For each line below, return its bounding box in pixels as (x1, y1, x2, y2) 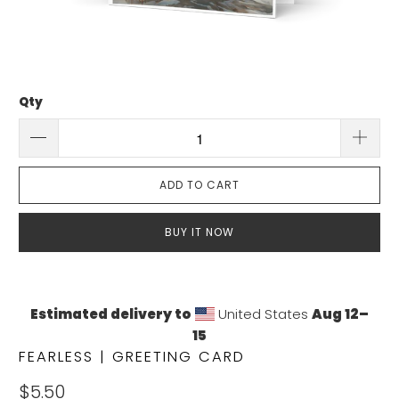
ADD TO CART (159, 177, 240, 193)
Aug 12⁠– (312, 305, 370, 324)
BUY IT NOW (165, 224, 234, 240)
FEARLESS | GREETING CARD (19, 346, 246, 368)
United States (215, 305, 313, 324)
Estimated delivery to (29, 305, 191, 324)
